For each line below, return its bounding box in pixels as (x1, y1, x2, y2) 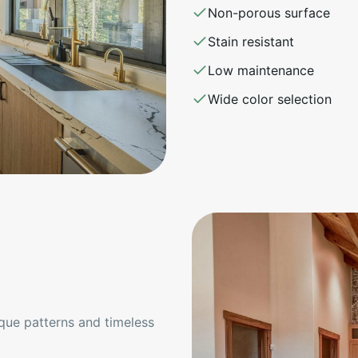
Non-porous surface (208, 5, 330, 22)
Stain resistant (208, 34, 294, 50)
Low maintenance (208, 62, 314, 79)
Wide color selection (208, 91, 332, 108)
